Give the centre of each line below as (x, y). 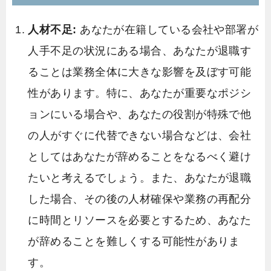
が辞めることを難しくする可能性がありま (134, 241)
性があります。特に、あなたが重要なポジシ (140, 93)
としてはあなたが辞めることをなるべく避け (140, 156)
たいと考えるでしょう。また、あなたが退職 (140, 178)
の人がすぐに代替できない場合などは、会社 (140, 135)
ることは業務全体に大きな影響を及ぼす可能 (140, 72)
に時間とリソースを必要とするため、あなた (140, 220)
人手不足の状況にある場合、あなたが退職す (140, 51)
